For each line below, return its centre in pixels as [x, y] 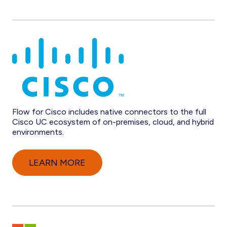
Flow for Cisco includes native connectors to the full [109, 112]
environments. [38, 132]
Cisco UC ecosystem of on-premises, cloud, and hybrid [113, 122]
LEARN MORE [57, 163]
